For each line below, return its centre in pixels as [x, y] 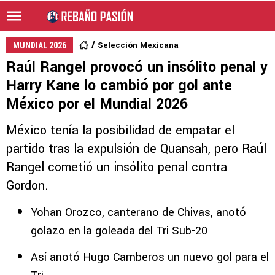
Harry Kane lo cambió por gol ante [119, 86]
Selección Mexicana [138, 45]
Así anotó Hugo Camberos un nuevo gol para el [150, 257]
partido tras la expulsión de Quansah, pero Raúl [136, 149]
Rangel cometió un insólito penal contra [117, 167]
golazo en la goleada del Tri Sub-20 [119, 231]
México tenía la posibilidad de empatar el [120, 130]
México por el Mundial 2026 [97, 104]
